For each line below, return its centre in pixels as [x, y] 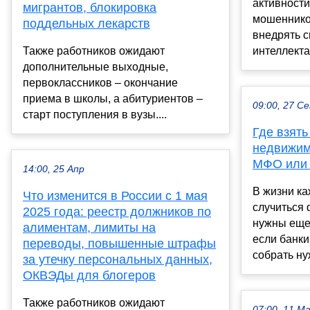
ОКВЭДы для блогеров [89, 275]
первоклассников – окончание [100, 82]
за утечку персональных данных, [118, 259]
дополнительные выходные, [95, 66]
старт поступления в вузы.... [95, 114]
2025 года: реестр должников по [117, 211]
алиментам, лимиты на [89, 227]
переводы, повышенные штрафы [119, 243]
